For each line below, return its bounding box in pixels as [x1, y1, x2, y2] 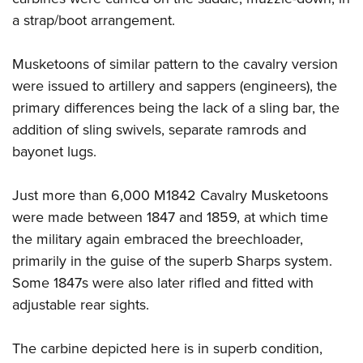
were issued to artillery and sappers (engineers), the [12, 75, 337, 97]
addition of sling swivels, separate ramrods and [12, 119, 306, 141]
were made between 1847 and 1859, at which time [12, 207, 328, 228]
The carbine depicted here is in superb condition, [12, 338, 322, 360]
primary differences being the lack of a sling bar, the [12, 97, 340, 119]
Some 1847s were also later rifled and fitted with [12, 272, 314, 294]
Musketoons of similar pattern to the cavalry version [12, 53, 338, 75]
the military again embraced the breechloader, [12, 228, 303, 250]
